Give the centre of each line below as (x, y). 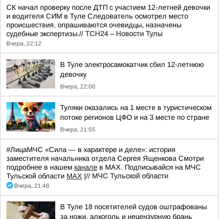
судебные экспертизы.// (46, 34)
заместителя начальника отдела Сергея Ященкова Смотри (105, 158)
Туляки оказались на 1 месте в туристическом (136, 108)
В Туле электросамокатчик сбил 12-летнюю (132, 65)
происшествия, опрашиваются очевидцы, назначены (94, 25)
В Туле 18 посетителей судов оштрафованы (133, 207)
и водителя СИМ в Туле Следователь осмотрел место (97, 16)
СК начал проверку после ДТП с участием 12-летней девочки (108, 7)
